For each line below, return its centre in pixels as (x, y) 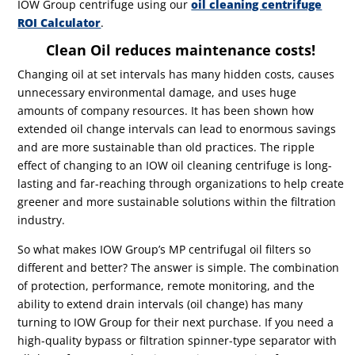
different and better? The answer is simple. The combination (179, 267)
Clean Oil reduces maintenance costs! (181, 50)
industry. (42, 219)
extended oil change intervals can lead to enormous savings (177, 128)
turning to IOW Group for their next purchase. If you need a (176, 322)
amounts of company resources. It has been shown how (166, 110)
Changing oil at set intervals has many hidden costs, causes (176, 74)
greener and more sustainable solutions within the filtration (177, 201)
